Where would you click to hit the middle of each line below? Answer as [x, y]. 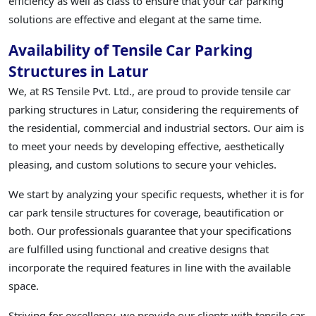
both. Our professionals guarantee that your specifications [150, 231]
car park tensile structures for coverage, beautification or [146, 213]
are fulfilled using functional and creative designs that [139, 249]
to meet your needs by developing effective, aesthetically [146, 146]
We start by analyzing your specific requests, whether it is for [156, 194]
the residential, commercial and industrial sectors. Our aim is [156, 128]
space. [24, 286]
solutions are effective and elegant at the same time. [135, 19]
